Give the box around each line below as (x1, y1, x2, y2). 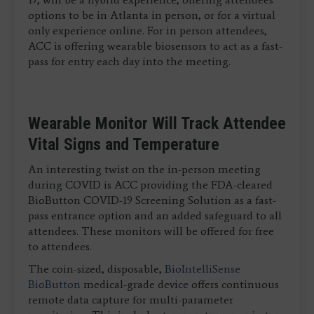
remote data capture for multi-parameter (28, 292, 233, 306)
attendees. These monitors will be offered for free (28, 224, 274, 238)
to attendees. (28, 239, 95, 253)
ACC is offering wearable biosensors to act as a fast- (28, 39, 282, 53)
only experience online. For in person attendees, (28, 23, 267, 37)
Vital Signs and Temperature (28, 134, 219, 154)
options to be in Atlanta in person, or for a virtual (28, 8, 275, 22)
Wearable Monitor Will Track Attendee (28, 113, 286, 133)
